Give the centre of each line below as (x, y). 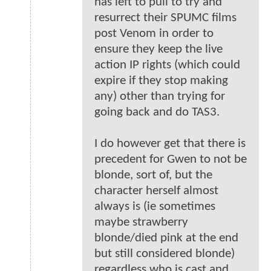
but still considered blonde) (165, 254)
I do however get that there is (170, 144)
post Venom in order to (154, 34)
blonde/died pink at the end (166, 238)
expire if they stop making (161, 81)
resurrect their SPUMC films (165, 18)
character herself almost (156, 191)
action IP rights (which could (167, 65)
